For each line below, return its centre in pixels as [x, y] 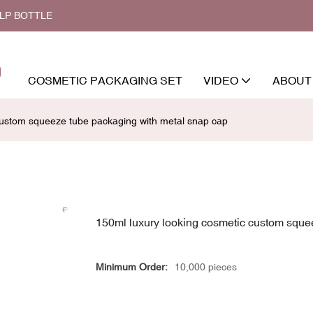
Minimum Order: [132, 267]
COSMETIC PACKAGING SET [105, 80]
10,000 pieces [206, 267]
